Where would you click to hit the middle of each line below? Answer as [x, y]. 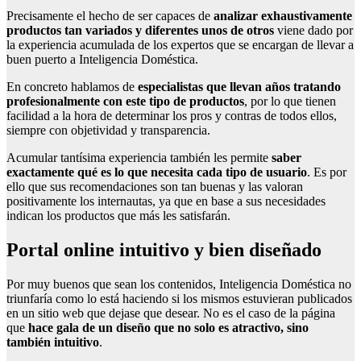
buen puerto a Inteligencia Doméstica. [102, 59]
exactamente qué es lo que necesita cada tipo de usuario [157, 172]
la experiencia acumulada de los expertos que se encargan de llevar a [180, 44]
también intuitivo [53, 342]
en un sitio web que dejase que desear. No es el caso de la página [171, 313]
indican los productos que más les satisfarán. [118, 215]
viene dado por [315, 30]
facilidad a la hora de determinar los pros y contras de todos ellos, [172, 115]
